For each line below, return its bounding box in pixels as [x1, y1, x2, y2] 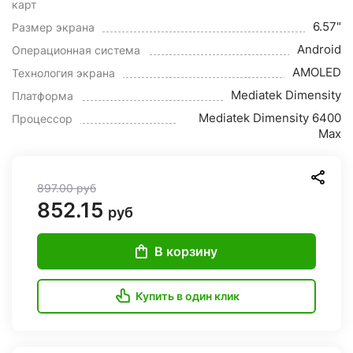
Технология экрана [12, 66, 115, 80]
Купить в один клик [135, 289, 240, 303]
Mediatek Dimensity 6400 [199, 110, 341, 125]
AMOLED [292, 65, 341, 80]
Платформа [12, 89, 73, 102]
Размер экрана [12, 20, 95, 34]
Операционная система [12, 43, 140, 57]
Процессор [12, 112, 72, 125]
